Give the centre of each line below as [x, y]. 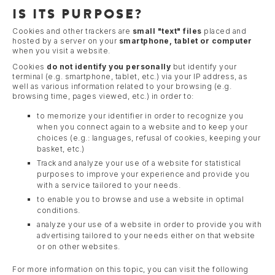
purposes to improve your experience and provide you [143, 174]
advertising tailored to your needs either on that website [146, 235]
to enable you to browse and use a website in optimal [140, 199]
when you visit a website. [61, 50]
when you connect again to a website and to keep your [142, 126]
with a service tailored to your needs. [109, 185]
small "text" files [167, 31]
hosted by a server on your [66, 41]
